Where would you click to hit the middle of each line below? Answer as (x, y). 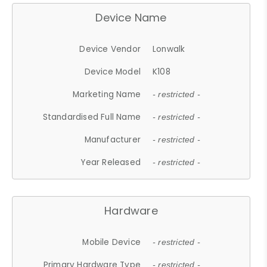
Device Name (131, 17)
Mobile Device (112, 242)
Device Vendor (110, 49)
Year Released (111, 162)
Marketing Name (107, 94)
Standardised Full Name (92, 117)
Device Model (113, 72)
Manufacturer (113, 139)
